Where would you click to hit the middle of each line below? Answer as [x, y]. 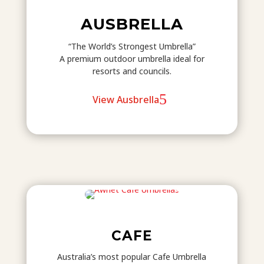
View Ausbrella [126, 99]
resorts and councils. [132, 71]
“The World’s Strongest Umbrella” [132, 47]
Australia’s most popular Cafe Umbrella [132, 256]
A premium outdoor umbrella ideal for [132, 59]
